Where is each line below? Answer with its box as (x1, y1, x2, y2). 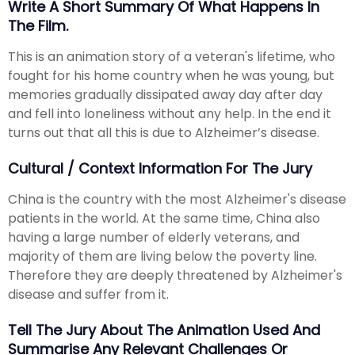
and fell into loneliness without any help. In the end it (8, 104, 331, 123)
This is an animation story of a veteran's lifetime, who (8, 47, 335, 66)
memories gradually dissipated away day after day (8, 85, 323, 104)
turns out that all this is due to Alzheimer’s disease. (8, 123, 319, 142)
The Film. (8, 16, 68, 36)
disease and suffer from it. (8, 284, 169, 303)
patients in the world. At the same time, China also (8, 208, 320, 227)
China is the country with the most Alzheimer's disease (8, 189, 346, 208)
